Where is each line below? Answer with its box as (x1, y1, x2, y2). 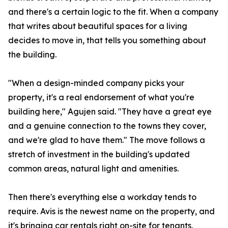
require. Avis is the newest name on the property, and (8, 206, 215, 217)
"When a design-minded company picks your (8, 78, 184, 89)
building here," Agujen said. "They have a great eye (8, 106, 212, 117)
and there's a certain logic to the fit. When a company (8, 7, 218, 17)
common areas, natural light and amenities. (8, 163, 179, 174)
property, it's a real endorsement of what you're (8, 92, 194, 103)
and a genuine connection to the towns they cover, (8, 121, 206, 131)
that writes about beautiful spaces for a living (8, 21, 187, 32)
